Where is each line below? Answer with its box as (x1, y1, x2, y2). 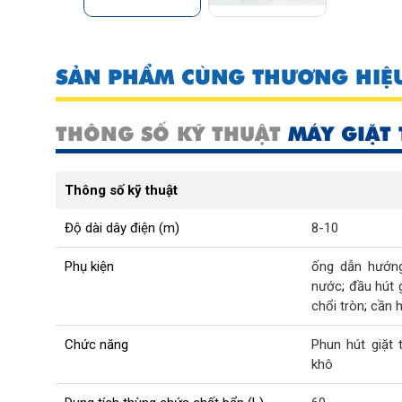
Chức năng (65, 336, 128, 353)
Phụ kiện (65, 258, 114, 275)
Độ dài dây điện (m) (65, 219, 179, 236)
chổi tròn (311, 297, 364, 314)
